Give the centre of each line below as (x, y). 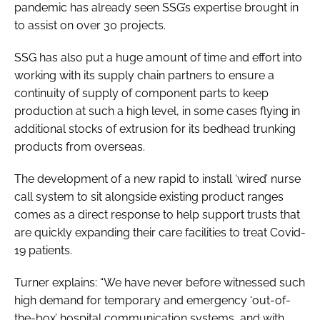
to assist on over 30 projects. (90, 25)
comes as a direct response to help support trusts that (157, 214)
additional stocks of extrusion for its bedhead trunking (155, 129)
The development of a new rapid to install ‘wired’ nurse (157, 179)
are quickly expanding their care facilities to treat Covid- (160, 232)
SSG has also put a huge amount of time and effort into (158, 57)
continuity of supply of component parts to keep (141, 93)
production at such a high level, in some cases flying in (157, 111)
